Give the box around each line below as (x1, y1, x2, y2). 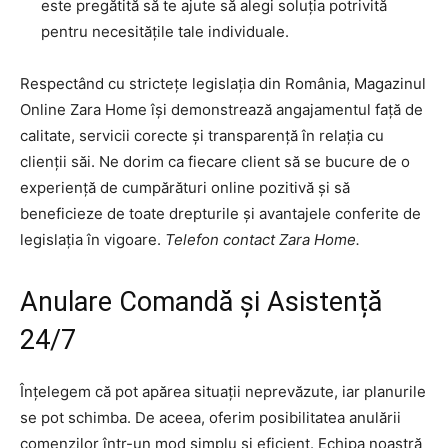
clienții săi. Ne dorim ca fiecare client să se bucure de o (20, 152, 410, 172)
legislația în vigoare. (20, 230, 165, 250)
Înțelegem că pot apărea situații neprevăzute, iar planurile (20, 382, 426, 402)
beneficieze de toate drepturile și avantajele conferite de (20, 204, 421, 224)
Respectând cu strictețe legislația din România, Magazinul (20, 74, 426, 94)
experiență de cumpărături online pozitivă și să (20, 178, 350, 198)
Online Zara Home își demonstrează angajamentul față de (20, 100, 423, 120)
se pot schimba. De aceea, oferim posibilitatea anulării (20, 408, 401, 428)
